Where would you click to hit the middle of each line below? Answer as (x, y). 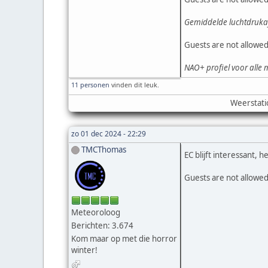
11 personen (90, 84)
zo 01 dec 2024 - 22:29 (109, 133)
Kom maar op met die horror (124, 239)
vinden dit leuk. (134, 84)
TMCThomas (104, 149)
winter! (84, 250)
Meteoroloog (96, 213)
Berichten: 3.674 (102, 226)
